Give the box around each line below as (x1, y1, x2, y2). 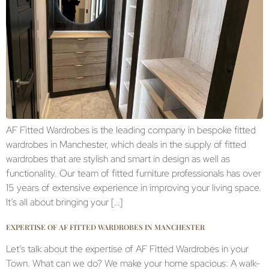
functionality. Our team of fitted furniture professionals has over (6, 166, 261, 180)
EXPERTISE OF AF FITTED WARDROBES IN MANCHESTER (6, 222, 205, 232)
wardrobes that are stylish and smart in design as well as (6, 152, 230, 165)
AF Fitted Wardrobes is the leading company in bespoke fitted (6, 123, 256, 136)
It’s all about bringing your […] (6, 195, 122, 208)
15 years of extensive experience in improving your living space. (6, 181, 261, 194)
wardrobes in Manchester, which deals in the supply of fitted (6, 138, 246, 151)
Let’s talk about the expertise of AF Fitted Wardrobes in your (6, 243, 249, 256)
